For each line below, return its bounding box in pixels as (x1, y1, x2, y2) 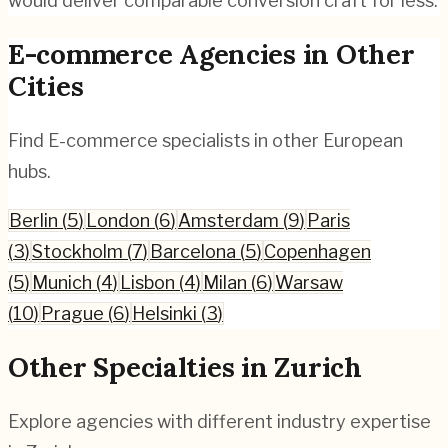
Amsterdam (178, 209, 279, 231)
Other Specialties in (8, 350, 275, 385)
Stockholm (32, 240, 123, 262)
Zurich (274, 350, 362, 385)
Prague (41, 302, 104, 324)
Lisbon (120, 271, 175, 293)
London (86, 209, 150, 231)
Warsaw (275, 271, 343, 293)
